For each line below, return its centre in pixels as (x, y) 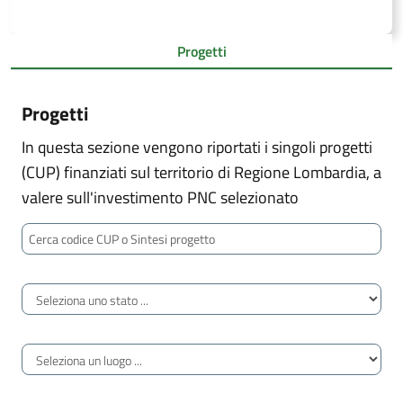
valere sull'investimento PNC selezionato (160, 198)
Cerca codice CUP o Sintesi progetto (104, 239)
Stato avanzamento (80, 300)
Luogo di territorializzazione (101, 360)
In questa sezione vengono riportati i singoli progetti (197, 148)
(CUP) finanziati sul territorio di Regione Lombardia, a (201, 173)
